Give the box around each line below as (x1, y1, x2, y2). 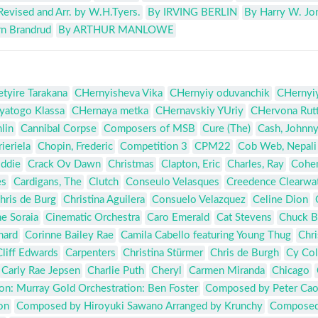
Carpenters (65, 248, 116, 259)
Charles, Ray (227, 159, 284, 170)
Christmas (108, 159, 154, 170)
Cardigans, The (13, 177, 82, 188)
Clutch (89, 177, 119, 188)
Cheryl (151, 265, 182, 277)
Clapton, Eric (161, 159, 220, 170)
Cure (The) (202, 124, 251, 135)
